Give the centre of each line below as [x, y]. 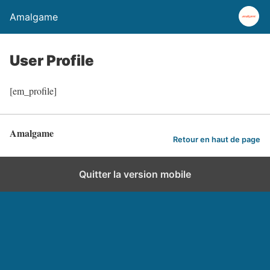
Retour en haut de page [217, 139]
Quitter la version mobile [135, 174]
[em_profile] [33, 91]
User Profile [52, 61]
